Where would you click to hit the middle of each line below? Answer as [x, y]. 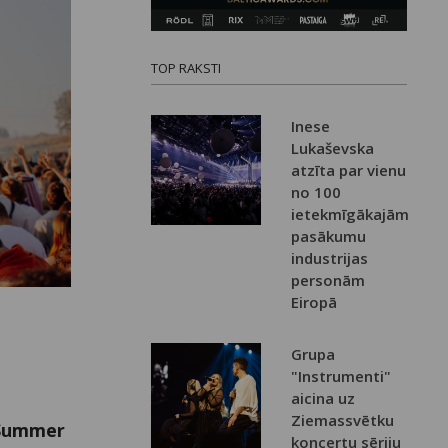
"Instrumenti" [341, 376]
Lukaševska [333, 148]
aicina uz [323, 398]
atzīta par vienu [349, 170]
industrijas [330, 258]
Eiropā [314, 302]
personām [328, 280]
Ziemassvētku [343, 420]
